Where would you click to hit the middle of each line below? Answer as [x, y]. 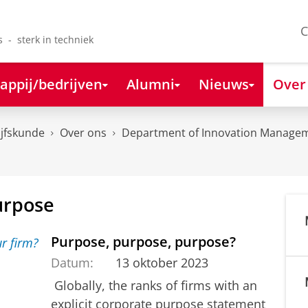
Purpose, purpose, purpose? [143, 241]
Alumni [150, 84]
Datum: [72, 262]
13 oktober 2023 [162, 262]
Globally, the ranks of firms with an [154, 285]
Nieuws [223, 84]
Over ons [83, 133]
